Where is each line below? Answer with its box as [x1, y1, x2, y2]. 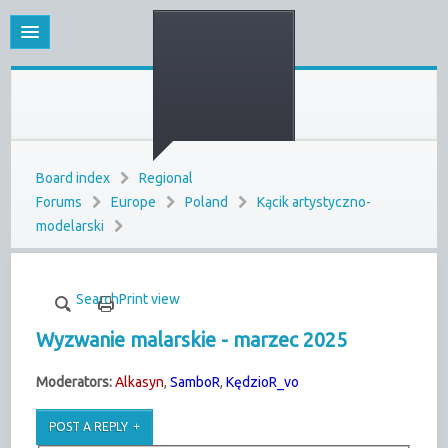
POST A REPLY [49, 420, 129, 433]
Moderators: [36, 374, 113, 390]
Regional [139, 170, 194, 186]
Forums [36, 194, 83, 210]
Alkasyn [115, 374, 165, 390]
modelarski [36, 218, 105, 234]
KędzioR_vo [226, 374, 300, 390]
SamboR [170, 374, 221, 390]
